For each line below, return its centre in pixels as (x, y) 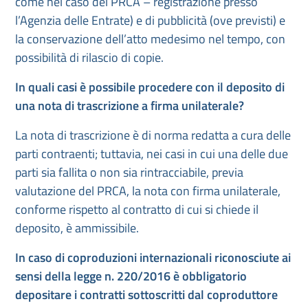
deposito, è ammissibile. (77, 228)
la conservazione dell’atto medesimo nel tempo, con (150, 39)
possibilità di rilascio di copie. (89, 57)
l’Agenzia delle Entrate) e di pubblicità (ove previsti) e (150, 20)
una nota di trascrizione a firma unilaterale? (130, 106)
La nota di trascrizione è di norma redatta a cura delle (153, 135)
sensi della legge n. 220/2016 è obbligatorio (131, 276)
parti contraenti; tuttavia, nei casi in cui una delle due (152, 154)
